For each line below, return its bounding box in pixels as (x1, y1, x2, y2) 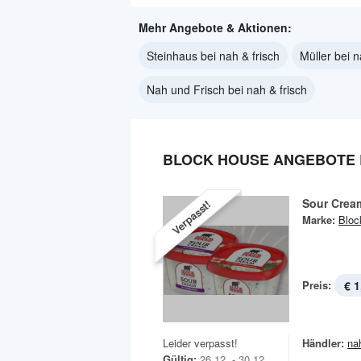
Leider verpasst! (163, 334, 238, 351)
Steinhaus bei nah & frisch (147, 47, 280, 64)
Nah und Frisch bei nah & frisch (147, 81, 307, 98)
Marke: (302, 211, 335, 227)
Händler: (302, 334, 344, 351)
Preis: (302, 276, 331, 293)
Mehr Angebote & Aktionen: (139, 19, 292, 35)
